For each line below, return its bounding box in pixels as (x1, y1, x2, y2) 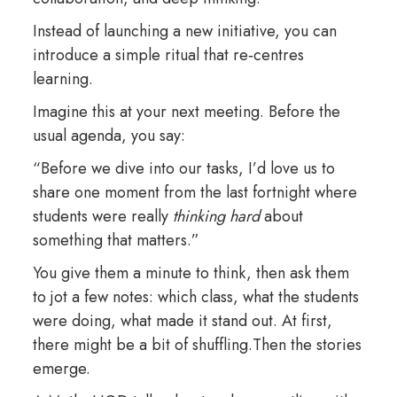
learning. (32, 67, 93, 91)
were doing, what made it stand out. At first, (32, 309, 332, 333)
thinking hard (172, 205, 260, 229)
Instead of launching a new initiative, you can (32, 19, 337, 43)
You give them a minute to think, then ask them (32, 261, 349, 285)
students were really (32, 205, 173, 229)
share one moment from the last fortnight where (32, 181, 357, 205)
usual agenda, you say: (32, 124, 185, 148)
